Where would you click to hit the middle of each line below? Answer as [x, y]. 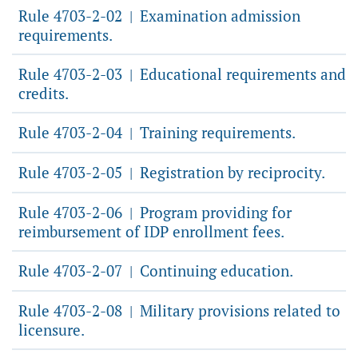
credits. [44, 93]
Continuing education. [215, 270]
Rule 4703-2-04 [72, 132]
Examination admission [218, 16]
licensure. [52, 330]
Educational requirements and [241, 74]
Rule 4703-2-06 [72, 212]
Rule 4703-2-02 [72, 16]
